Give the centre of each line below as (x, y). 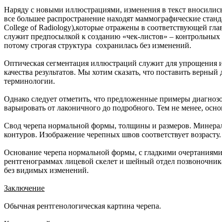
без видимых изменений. (46, 170)
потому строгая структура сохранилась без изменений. (98, 46)
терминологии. (29, 81)
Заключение (24, 188)
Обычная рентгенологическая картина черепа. (83, 206)
